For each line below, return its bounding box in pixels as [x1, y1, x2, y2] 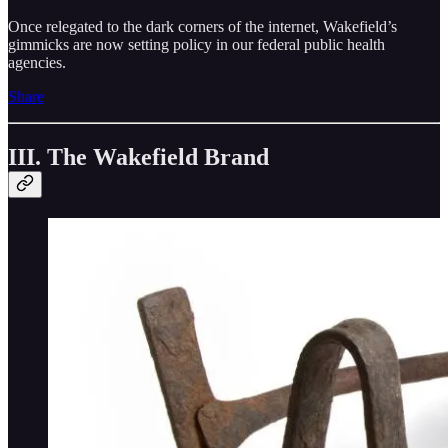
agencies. [8, 53, 66, 71]
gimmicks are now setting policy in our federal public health [8, 35, 385, 53]
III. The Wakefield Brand [8, 143, 269, 170]
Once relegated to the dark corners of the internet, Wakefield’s [8, 17, 397, 35]
